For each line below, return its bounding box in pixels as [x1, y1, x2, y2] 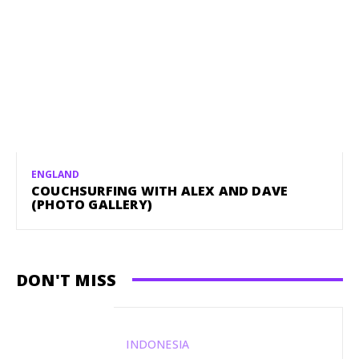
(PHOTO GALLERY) [31, 195, 152, 213]
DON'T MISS [16, 268, 116, 291]
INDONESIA [126, 336, 190, 352]
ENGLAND [31, 167, 79, 181]
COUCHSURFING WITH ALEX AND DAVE [31, 181, 288, 200]
